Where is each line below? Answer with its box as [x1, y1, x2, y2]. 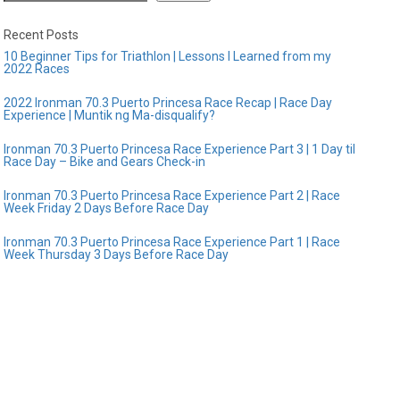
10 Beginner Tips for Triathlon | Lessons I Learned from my [4, 49, 332, 63]
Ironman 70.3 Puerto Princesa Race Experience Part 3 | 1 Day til [4, 142, 356, 156]
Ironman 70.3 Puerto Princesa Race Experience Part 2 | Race [4, 188, 341, 203]
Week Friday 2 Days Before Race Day [4, 201, 210, 215]
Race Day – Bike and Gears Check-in [4, 154, 206, 169]
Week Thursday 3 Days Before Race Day [4, 247, 229, 262]
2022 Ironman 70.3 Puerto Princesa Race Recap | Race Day [4, 96, 333, 110]
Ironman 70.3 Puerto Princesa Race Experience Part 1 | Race [4, 235, 341, 249]
